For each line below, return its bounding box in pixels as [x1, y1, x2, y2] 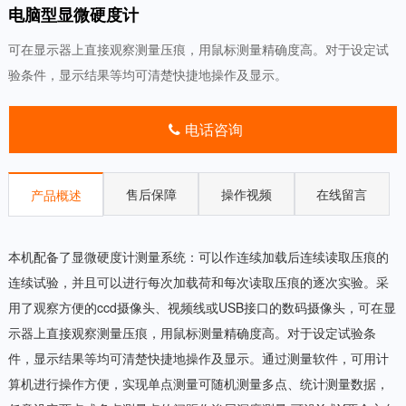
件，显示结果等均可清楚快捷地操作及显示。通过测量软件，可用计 [7, 349, 389, 368]
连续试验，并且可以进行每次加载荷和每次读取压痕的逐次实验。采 [7, 273, 389, 292]
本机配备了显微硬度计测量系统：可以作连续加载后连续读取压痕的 [7, 247, 389, 266]
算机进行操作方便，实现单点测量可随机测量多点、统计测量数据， [7, 374, 389, 393]
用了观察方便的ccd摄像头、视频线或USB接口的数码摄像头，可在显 [7, 298, 396, 317]
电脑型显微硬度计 [7, 3, 139, 27]
